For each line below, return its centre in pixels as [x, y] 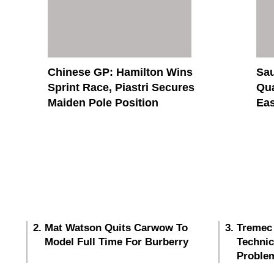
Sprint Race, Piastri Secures [121, 88]
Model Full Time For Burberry [117, 242]
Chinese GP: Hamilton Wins [120, 72]
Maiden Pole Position [103, 103]
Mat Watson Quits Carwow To [117, 228]
